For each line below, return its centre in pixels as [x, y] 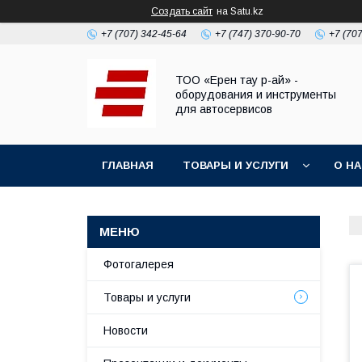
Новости [126, 330]
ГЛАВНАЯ [128, 165]
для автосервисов [224, 109]
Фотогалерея [139, 264]
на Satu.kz [240, 11]
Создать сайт [182, 11]
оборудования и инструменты [256, 95]
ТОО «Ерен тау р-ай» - [237, 80]
